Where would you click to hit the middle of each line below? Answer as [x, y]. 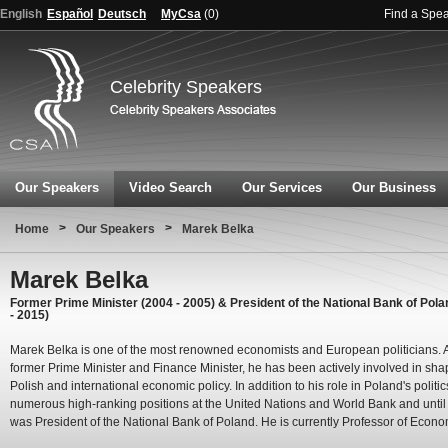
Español [70, 14]
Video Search [170, 187]
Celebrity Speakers [186, 87]
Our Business [394, 187]
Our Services [282, 187]
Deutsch [122, 14]
